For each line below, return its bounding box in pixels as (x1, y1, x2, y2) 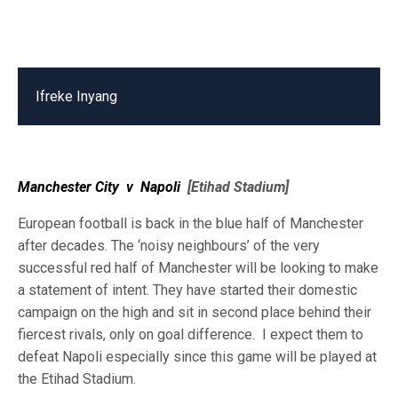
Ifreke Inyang (36, 88, 117, 105)
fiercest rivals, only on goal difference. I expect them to (18, 326, 363, 343)
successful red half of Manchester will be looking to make (18, 259, 378, 276)
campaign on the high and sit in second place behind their (18, 304, 371, 321)
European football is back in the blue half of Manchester (18, 215, 363, 232)
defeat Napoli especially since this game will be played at (18, 348, 377, 365)
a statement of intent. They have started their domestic (18, 282, 357, 298)
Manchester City (18, 179, 119, 195)
